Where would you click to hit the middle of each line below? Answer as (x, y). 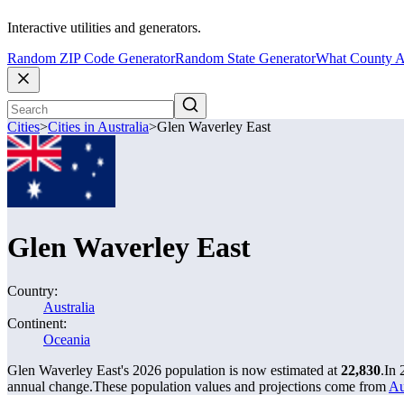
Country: (32, 291)
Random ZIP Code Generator (91, 59)
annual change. (50, 386)
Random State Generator (245, 59)
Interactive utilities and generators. (104, 28)
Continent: (37, 323)
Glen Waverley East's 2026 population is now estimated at (174, 370)
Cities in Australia (98, 127)
